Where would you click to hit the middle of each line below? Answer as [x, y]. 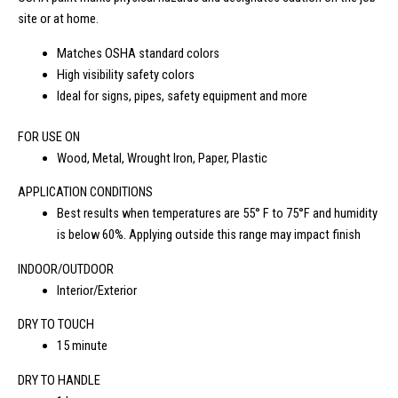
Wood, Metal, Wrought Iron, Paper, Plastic [162, 158]
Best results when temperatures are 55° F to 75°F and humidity [217, 214]
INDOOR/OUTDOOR [66, 269]
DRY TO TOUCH [56, 325]
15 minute [82, 346]
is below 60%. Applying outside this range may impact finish [208, 235]
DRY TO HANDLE [59, 380]
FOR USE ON [49, 136]
